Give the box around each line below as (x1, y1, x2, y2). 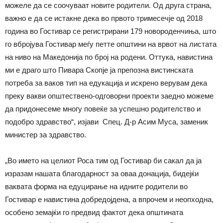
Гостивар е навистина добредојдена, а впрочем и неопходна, (5, 195, 214, 204)
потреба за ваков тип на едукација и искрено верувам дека (5, 78, 207, 87)
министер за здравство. (5, 130, 86, 139)
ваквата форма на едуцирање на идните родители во (5, 182, 188, 191)
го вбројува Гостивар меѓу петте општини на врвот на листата (5, 39, 217, 48)
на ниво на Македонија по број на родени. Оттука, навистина (5, 52, 213, 61)
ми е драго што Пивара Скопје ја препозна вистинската (5, 65, 193, 74)
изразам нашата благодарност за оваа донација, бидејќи (5, 169, 199, 178)
